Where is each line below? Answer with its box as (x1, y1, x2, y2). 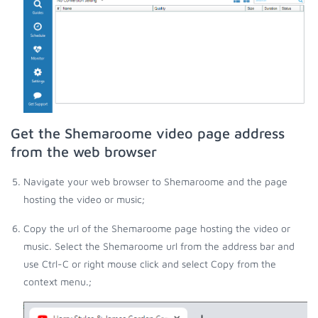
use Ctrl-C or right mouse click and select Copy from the (23, 258, 276, 270)
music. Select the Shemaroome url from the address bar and (23, 240, 295, 253)
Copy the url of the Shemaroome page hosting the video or (23, 222, 290, 235)
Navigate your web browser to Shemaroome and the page (23, 175, 287, 188)
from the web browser (11, 143, 157, 160)
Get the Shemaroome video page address (11, 125, 285, 142)
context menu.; (23, 275, 92, 288)
